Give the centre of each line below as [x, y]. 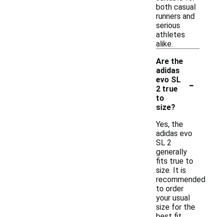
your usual [173, 198]
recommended [181, 179]
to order [170, 189]
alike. [164, 44]
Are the [170, 61]
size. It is [171, 170]
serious [168, 25]
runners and [175, 16]
